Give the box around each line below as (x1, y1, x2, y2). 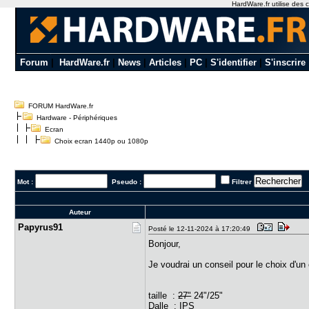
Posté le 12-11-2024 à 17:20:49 (148, 225, 255, 232)
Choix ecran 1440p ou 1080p (50, 137, 149, 145)
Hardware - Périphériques (37, 114, 118, 121)
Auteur (69, 208, 92, 216)
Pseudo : (108, 178, 144, 186)
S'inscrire (264, 57, 306, 68)
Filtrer (232, 178, 252, 186)
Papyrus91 (18, 222, 63, 232)
